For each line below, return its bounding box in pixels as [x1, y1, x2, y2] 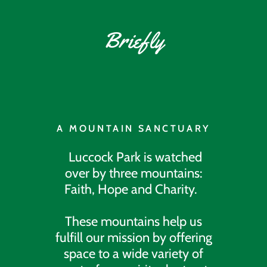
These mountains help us [65, 213, 202, 229]
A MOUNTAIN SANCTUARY [57, 122, 210, 134]
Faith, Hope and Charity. [64, 181, 203, 197]
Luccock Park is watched [65, 148, 202, 165]
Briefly [103, 25, 164, 54]
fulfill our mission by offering [55, 229, 212, 246]
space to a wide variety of [64, 245, 203, 262]
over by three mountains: [64, 164, 203, 181]
